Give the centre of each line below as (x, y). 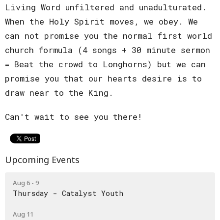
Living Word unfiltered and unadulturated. (106, 7)
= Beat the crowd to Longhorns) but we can (105, 64)
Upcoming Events (42, 160)
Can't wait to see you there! (74, 117)
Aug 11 (23, 214)
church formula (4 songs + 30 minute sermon (108, 50)
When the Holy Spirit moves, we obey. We (101, 22)
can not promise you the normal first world (109, 36)
